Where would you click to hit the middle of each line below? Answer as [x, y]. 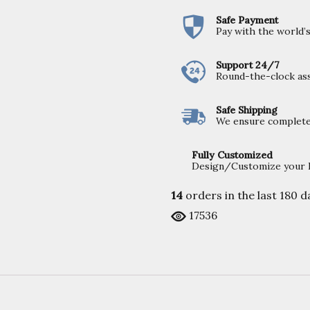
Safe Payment [247, 20]
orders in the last [231, 195]
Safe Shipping [246, 110]
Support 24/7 [247, 65]
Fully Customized [232, 155]
